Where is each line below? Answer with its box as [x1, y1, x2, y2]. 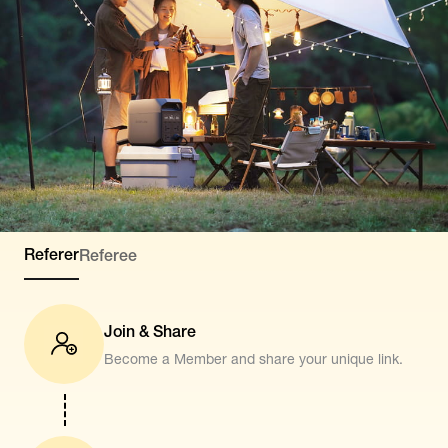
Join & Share [104, 321, 196, 341]
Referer [24, 245, 79, 264]
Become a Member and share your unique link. [104, 350, 403, 367]
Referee [79, 246, 137, 265]
